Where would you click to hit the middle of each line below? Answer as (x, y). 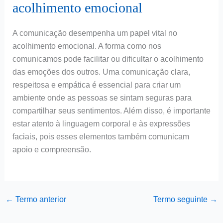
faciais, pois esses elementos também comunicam (101, 137)
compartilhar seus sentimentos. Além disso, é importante (111, 111)
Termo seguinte (182, 199)
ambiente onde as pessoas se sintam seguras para (102, 98)
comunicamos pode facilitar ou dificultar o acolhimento (108, 59)
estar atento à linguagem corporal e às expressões (101, 124)
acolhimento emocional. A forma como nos (87, 46)
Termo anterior (40, 199)
